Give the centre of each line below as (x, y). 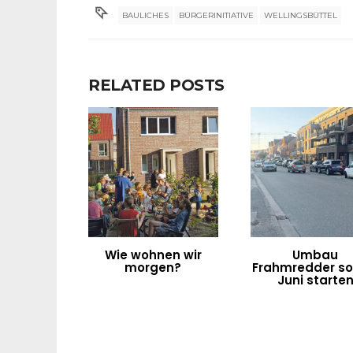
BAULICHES (146, 16)
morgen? (153, 267)
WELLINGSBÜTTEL (301, 16)
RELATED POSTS (156, 85)
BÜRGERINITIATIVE (217, 16)
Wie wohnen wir (153, 255)
